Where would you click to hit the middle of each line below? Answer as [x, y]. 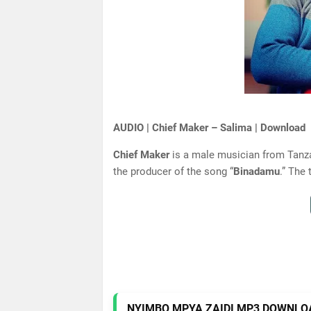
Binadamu [257, 171]
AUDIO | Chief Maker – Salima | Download [209, 128]
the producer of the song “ [173, 171]
